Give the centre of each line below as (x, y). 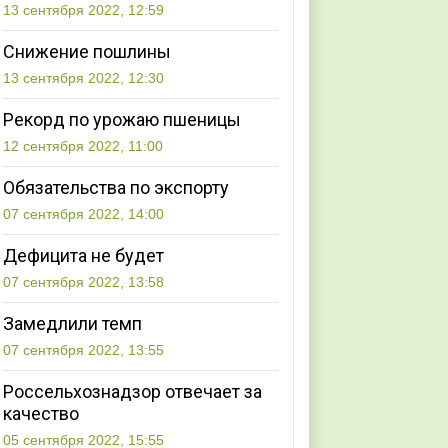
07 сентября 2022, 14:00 (84, 214)
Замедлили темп (73, 324)
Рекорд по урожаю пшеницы (122, 120)
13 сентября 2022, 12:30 (84, 78)
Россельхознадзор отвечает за (133, 392)
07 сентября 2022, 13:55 (84, 350)
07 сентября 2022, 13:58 (84, 282)
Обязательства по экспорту (116, 188)
